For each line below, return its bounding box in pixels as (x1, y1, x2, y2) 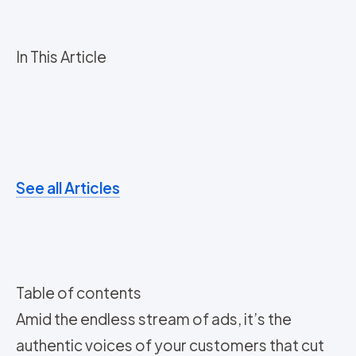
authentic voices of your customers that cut (16, 335, 324, 354)
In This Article (16, 46, 106, 66)
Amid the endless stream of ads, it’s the (16, 308, 292, 328)
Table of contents (16, 282, 141, 302)
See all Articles (16, 177, 120, 197)
